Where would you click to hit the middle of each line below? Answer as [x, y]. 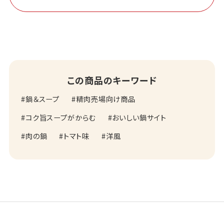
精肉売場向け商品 [106, 98]
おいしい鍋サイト [139, 117]
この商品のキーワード [112, 80]
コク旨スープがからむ [60, 117]
